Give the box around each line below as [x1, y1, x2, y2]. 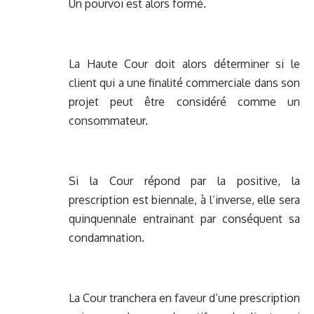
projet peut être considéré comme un [69, 95, 300, 109]
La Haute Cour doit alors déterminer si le [69, 57, 300, 71]
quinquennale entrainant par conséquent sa [69, 212, 300, 226]
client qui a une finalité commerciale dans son [69, 76, 300, 90]
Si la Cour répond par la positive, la [69, 174, 300, 189]
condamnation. [69, 231, 144, 245]
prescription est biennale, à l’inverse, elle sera [69, 193, 300, 207]
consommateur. [69, 114, 148, 128]
